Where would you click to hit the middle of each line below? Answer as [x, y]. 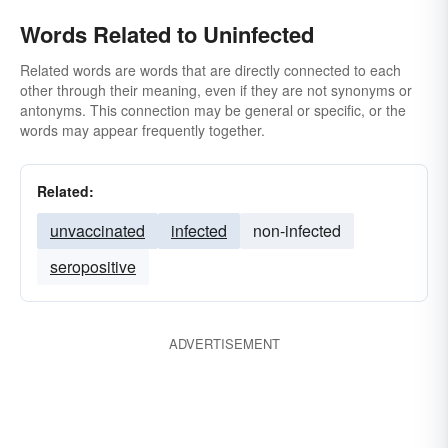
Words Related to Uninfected [167, 34]
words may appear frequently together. [142, 130]
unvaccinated [97, 230]
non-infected [297, 230]
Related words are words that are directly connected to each [210, 70]
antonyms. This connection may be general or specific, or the [213, 110]
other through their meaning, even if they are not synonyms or [216, 90]
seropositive [93, 266]
